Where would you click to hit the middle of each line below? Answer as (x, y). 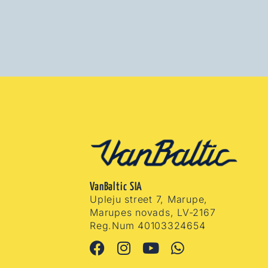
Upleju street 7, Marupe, (149, 199)
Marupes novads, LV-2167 (153, 212)
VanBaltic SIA (116, 187)
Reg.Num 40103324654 (148, 225)
